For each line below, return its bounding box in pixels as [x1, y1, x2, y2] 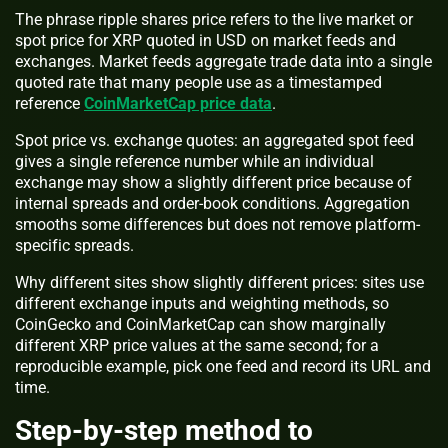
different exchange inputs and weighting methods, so [15, 293, 389, 313]
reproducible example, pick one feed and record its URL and [15, 356, 431, 376]
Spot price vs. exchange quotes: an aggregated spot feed [15, 130, 414, 150]
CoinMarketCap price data [84, 93, 272, 113]
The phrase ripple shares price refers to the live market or [15, 9, 413, 29]
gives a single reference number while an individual [15, 151, 374, 171]
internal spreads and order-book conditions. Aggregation [15, 193, 410, 213]
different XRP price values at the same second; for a [15, 335, 379, 355]
